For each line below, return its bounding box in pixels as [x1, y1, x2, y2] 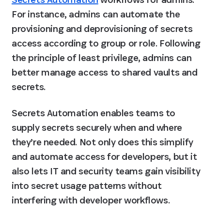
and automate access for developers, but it [12, 150, 197, 163]
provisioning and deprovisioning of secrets [12, 22, 193, 35]
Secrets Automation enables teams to [12, 107, 176, 119]
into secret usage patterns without [12, 179, 162, 192]
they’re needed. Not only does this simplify [12, 136, 193, 148]
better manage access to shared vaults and [12, 66, 198, 78]
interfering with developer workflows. [12, 194, 170, 206]
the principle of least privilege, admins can [12, 51, 192, 64]
